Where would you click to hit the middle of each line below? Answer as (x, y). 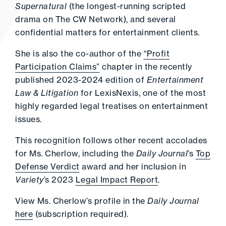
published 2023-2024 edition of (81, 80)
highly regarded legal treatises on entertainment (111, 106)
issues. (29, 119)
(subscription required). (81, 214)
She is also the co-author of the (79, 53)
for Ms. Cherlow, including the (76, 153)
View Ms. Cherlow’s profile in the (81, 201)
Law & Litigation (47, 93)
